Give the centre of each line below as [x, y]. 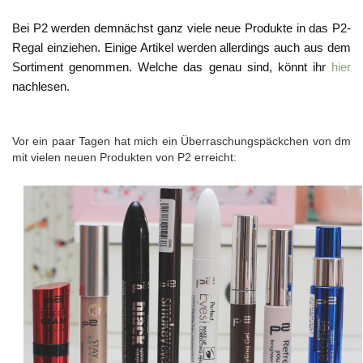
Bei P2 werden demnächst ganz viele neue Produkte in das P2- [181, 28]
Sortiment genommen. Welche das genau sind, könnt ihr [172, 67]
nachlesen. [41, 87]
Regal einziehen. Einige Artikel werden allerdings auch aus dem [181, 48]
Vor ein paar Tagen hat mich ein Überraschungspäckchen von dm [181, 141]
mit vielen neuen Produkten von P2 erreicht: [124, 158]
